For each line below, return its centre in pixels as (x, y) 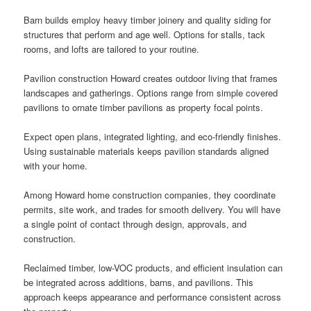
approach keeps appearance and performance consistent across (153, 297)
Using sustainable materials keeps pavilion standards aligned (146, 151)
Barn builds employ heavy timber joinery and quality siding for (148, 19)
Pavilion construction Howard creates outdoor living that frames (151, 78)
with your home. (56, 166)
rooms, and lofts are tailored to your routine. (112, 49)
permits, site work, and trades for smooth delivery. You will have (152, 210)
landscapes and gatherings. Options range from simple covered (151, 92)
